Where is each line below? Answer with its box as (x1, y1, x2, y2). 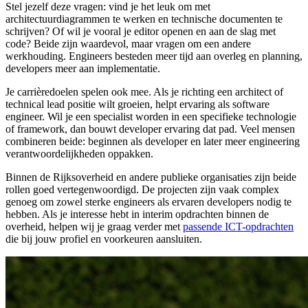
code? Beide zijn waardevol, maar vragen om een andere (5, 38, 251, 50)
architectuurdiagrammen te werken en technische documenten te (5, 13, 283, 25)
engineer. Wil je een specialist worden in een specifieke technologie (5, 111, 296, 123)
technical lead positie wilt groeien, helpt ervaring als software (5, 98, 269, 111)
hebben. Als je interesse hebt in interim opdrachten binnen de (5, 208, 269, 221)
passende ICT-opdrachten (183, 221, 294, 233)
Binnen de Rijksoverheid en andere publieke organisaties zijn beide (5, 171, 296, 184)
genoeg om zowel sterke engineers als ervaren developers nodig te (5, 196, 291, 208)
